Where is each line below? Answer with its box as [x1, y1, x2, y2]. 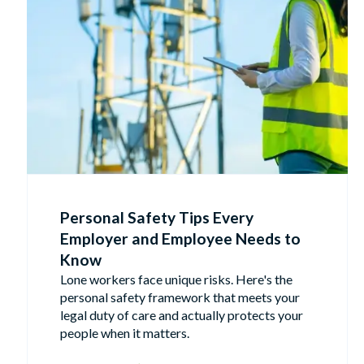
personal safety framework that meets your [60, 288, 301, 305]
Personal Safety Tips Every [60, 207, 254, 227]
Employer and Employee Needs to [60, 228, 301, 248]
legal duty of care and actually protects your [60, 306, 304, 323]
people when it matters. [60, 324, 190, 340]
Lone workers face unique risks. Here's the [60, 271, 293, 287]
